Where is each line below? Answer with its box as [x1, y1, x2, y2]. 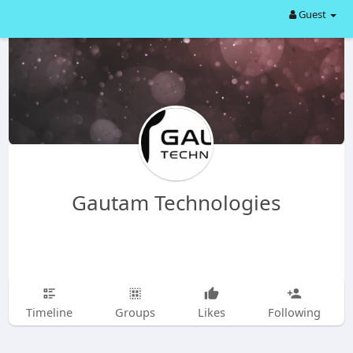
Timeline [25, 304, 72, 320]
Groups [114, 304, 155, 320]
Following [267, 304, 321, 320]
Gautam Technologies [72, 188, 281, 217]
